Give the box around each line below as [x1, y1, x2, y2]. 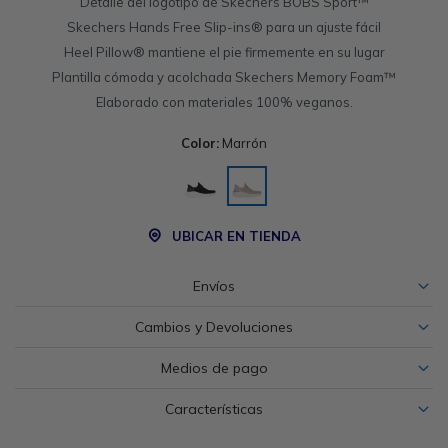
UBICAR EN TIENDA [172, 228, 301, 244]
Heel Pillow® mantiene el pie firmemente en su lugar [63, 44, 385, 60]
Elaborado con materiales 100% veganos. [95, 94, 353, 110]
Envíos [193, 277, 235, 295]
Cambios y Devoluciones [135, 318, 293, 336]
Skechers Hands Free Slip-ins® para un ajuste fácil [67, 19, 381, 35]
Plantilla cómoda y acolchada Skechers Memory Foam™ [52, 69, 396, 85]
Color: [181, 135, 219, 151]
